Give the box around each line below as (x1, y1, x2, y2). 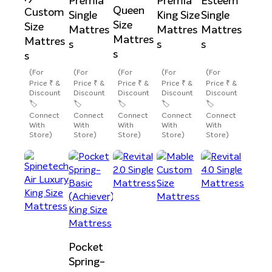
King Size (157, 10, 200, 22)
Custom (24, 7, 64, 18)
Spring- (68, 257, 105, 268)
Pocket (68, 242, 103, 254)
